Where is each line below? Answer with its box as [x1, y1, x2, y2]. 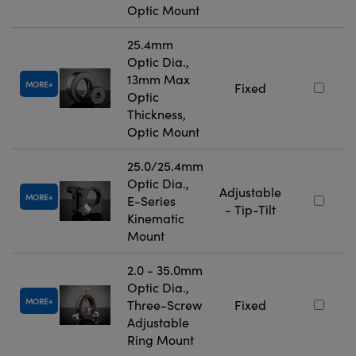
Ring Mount [127, 331, 194, 349]
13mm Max [127, 71, 190, 88]
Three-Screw [127, 296, 202, 314]
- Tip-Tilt [225, 201, 276, 219]
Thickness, [127, 106, 186, 123]
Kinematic [127, 210, 184, 227]
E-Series [127, 192, 176, 210]
